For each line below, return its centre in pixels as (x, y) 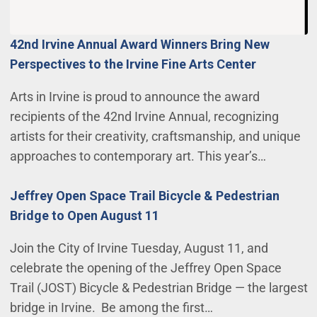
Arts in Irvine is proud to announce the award (134, 96)
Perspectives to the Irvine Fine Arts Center (133, 64)
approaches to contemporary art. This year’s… (138, 156)
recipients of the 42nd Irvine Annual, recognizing (144, 116)
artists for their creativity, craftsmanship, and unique (155, 136)
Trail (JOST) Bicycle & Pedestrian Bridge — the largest (158, 287)
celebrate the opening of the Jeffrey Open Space (145, 267)
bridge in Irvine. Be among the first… (111, 307)
